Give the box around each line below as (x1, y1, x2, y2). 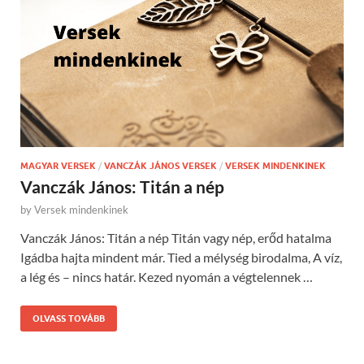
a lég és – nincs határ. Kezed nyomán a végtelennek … (20, 269, 313, 285)
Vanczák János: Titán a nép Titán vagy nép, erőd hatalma (20, 230, 331, 246)
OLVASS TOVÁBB (32, 313, 105, 325)
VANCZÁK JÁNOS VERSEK (104, 160, 217, 172)
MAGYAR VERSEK (20, 160, 96, 172)
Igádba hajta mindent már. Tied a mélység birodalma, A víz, (20, 249, 342, 266)
